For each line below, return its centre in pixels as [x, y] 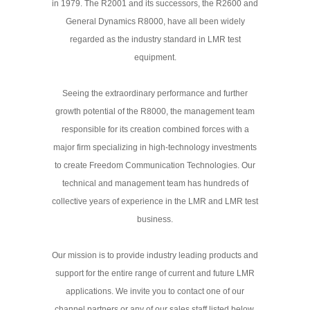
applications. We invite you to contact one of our [155, 291]
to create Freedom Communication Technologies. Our [155, 165]
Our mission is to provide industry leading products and [155, 255]
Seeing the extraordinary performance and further [155, 93]
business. [155, 219]
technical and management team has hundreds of [155, 183]
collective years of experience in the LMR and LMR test [155, 201]
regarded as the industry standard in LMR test [155, 39]
